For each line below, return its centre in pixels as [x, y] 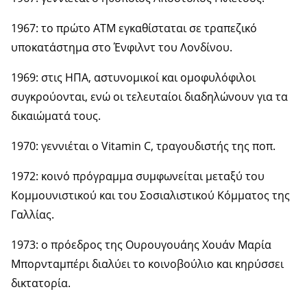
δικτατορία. [41, 283]
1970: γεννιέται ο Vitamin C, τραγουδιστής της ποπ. [143, 146]
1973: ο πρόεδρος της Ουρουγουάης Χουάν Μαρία [141, 244]
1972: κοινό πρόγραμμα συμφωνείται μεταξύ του [138, 176]
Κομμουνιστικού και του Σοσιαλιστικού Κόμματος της [150, 195]
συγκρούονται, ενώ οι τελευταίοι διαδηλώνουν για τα [149, 96]
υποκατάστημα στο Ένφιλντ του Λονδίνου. [122, 47]
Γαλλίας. [33, 214]
